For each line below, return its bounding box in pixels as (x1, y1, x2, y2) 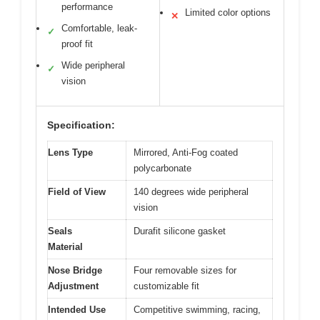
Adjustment (48, 281, 99, 292)
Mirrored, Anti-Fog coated (134, 147, 238, 159)
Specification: (47, 119, 115, 131)
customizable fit (134, 281, 199, 292)
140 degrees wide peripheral (134, 186, 249, 198)
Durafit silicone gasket (134, 226, 226, 237)
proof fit (61, 39, 93, 50)
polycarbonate (134, 163, 191, 174)
